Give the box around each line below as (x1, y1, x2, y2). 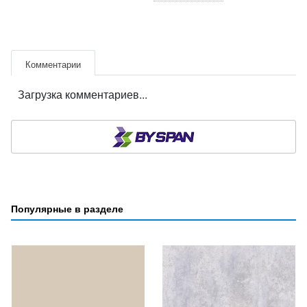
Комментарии (25, 58, 81, 71)
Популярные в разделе (11, 201, 123, 215)
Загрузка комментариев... (18, 86, 147, 102)
